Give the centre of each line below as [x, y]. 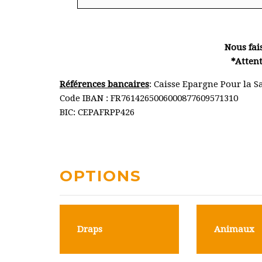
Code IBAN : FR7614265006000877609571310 [149, 98]
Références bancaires [104, 84]
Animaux [234, 229]
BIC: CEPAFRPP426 [97, 112]
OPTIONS [101, 176]
